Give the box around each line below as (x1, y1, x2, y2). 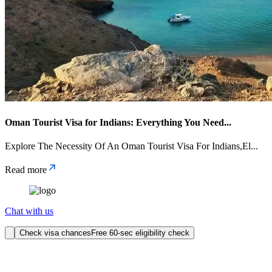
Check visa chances (19, 228, 91, 237)
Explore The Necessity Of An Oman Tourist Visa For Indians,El (5, 140, 251, 151)
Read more (5, 164, 47, 175)
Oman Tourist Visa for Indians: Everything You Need (5, 117, 224, 127)
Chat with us (5, 205, 53, 216)
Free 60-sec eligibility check (91, 228, 189, 237)
